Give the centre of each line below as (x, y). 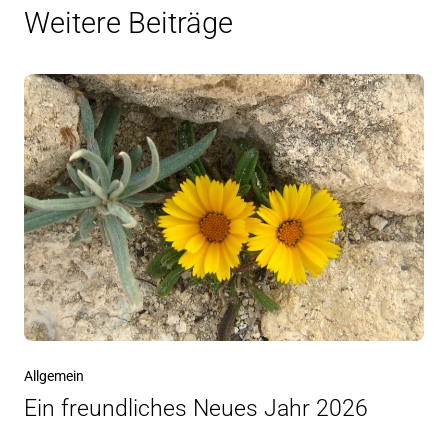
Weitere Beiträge (128, 23)
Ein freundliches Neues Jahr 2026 (196, 409)
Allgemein (54, 376)
